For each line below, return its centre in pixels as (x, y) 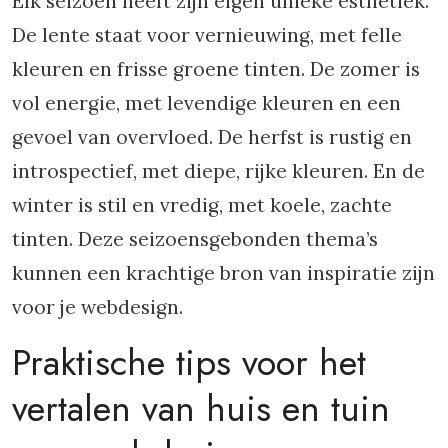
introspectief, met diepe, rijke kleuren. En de (218, 171)
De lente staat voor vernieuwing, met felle (207, 35)
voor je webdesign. (97, 307)
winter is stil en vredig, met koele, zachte (202, 205)
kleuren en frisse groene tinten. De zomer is (216, 69)
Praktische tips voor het (189, 362)
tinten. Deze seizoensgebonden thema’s (195, 239)
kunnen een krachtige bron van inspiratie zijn (223, 273)
